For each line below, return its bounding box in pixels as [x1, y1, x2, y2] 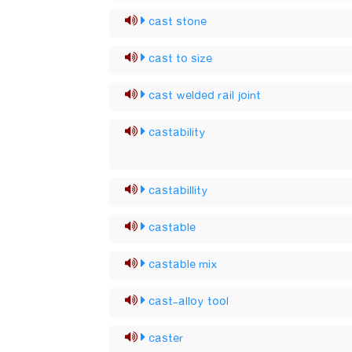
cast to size [148, 49, 213, 69]
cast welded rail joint [148, 86, 262, 106]
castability [148, 123, 207, 143]
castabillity [148, 181, 209, 201]
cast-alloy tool [148, 291, 229, 312]
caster [148, 328, 185, 349]
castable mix [148, 255, 218, 275]
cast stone [148, 12, 207, 32]
